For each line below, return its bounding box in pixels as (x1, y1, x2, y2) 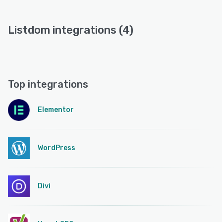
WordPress (38, 144, 75, 153)
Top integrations (8, 78, 88, 91)
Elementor (38, 106, 74, 114)
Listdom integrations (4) (8, 23, 133, 37)
